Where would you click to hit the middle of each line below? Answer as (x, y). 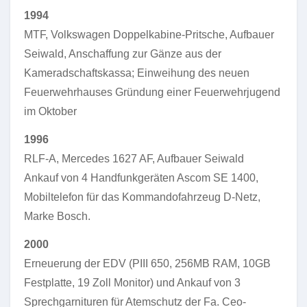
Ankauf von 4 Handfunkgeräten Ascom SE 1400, (141, 178)
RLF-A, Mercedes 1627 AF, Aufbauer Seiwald (134, 159)
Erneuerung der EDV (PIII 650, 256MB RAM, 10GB (147, 263)
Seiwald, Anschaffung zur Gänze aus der (123, 54)
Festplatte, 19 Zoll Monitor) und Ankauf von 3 (132, 283)
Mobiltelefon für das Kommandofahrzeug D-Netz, (142, 197)
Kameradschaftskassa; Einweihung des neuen (137, 73)
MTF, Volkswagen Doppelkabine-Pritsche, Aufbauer (149, 35)
